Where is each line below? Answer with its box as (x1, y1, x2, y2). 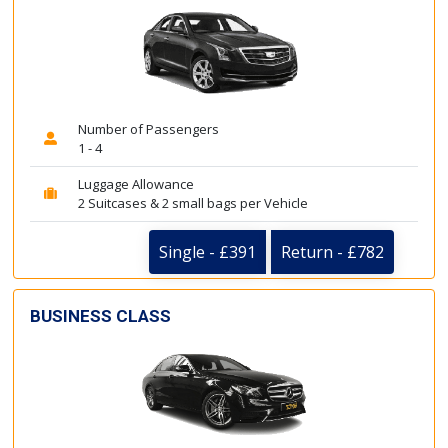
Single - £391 (159, 240, 256, 263)
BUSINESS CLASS (30, 305, 171, 326)
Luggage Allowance (78, 174, 194, 193)
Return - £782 (281, 240, 384, 263)
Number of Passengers (78, 119, 219, 138)
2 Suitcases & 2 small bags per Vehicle (78, 193, 308, 212)
